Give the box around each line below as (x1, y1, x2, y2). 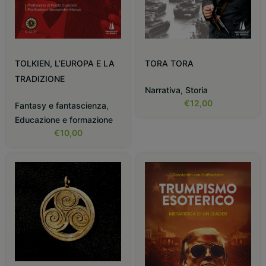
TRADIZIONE (15, 74, 65, 84)
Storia (185, 85, 208, 96)
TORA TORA (145, 58, 194, 69)
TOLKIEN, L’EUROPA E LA (15, 58, 115, 69)
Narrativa (145, 85, 180, 96)
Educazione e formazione (15, 115, 113, 125)
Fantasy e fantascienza (15, 100, 106, 111)
